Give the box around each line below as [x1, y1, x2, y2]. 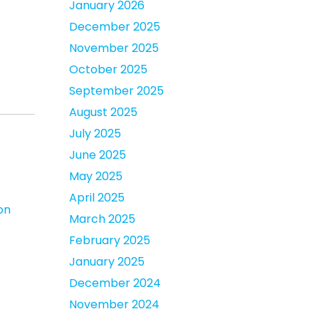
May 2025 [69, 168, 122, 184]
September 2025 [69, 83, 164, 99]
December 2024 [69, 275, 161, 291]
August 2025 [69, 104, 137, 120]
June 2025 [69, 147, 126, 163]
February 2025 [69, 232, 150, 249]
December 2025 [69, 19, 160, 35]
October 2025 [69, 61, 147, 78]
